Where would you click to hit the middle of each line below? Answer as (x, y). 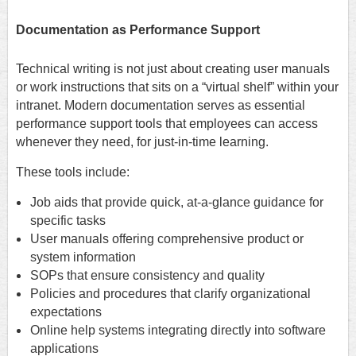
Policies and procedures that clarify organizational (170, 294)
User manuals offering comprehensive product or (167, 239)
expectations (66, 312)
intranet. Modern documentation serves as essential (161, 106)
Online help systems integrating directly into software (178, 331)
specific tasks (68, 221)
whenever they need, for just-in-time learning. (144, 142)
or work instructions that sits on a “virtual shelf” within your (177, 87)
